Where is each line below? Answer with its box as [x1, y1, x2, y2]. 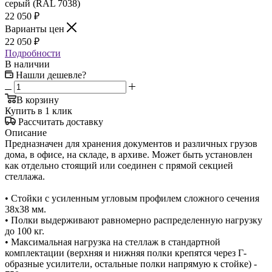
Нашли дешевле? [16, 69, 86, 80]
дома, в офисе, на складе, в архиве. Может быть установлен [5, 149, 253, 160]
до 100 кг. [5, 225, 44, 236]
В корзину [16, 94, 59, 105]
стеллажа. [5, 171, 45, 182]
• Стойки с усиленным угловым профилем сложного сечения [5, 192, 259, 203]
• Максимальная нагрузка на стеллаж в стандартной [5, 236, 220, 247]
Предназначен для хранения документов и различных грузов [5, 138, 257, 149]
